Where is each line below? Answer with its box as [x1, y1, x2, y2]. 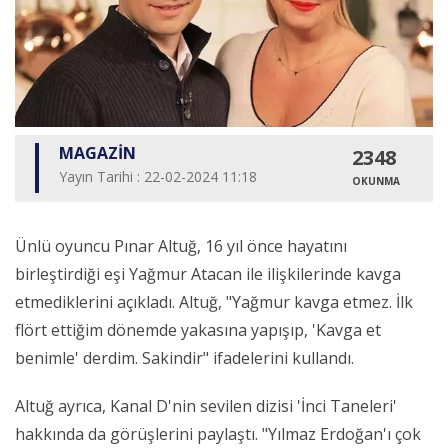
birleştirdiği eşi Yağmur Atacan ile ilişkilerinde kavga [15, 263, 401, 286]
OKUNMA [351, 174, 400, 189]
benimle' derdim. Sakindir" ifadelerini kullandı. [15, 347, 354, 370]
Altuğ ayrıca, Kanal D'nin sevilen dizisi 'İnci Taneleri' [15, 395, 397, 418]
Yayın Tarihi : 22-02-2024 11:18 [59, 167, 257, 187]
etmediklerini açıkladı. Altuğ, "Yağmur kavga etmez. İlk [15, 291, 413, 314]
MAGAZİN [59, 142, 136, 165]
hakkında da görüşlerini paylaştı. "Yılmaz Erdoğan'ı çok [15, 423, 421, 446]
